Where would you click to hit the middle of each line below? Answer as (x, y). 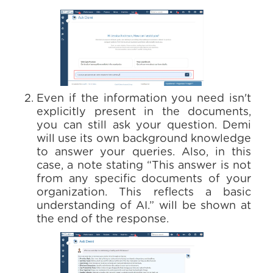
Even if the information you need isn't (144, 99)
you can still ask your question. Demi (144, 126)
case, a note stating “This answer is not (144, 166)
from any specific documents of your (144, 179)
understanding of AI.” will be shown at (144, 206)
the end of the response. (103, 219)
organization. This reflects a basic (144, 193)
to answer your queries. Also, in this (144, 152)
